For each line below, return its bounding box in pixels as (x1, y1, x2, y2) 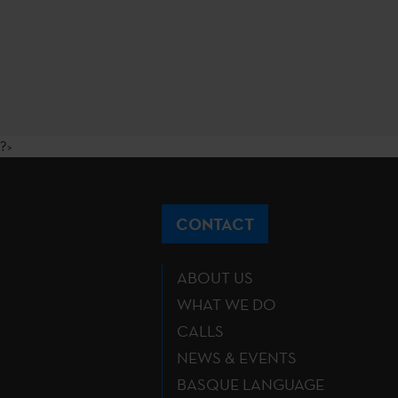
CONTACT (176, 212, 254, 235)
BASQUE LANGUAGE (177, 373, 324, 394)
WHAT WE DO (177, 293, 276, 314)
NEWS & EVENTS (177, 346, 297, 368)
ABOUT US (177, 267, 253, 288)
